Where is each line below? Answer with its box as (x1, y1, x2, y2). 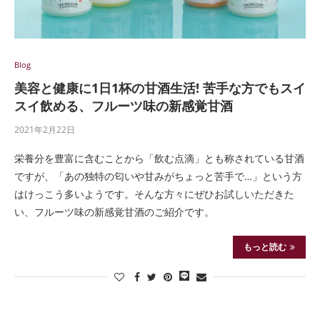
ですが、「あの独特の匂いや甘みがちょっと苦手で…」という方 (14, 169, 302, 183)
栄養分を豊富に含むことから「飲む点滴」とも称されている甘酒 (14, 151, 304, 165)
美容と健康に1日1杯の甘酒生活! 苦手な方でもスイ (14, 79, 306, 96)
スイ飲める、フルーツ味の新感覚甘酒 (14, 97, 233, 114)
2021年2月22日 (14, 124, 75, 136)
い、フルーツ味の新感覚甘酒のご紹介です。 (14, 205, 214, 219)
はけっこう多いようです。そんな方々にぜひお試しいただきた (14, 187, 294, 201)
